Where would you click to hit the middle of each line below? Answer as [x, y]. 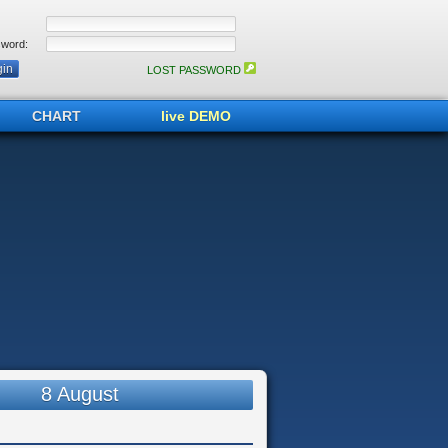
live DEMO [196, 116]
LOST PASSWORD [195, 70]
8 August [79, 394]
